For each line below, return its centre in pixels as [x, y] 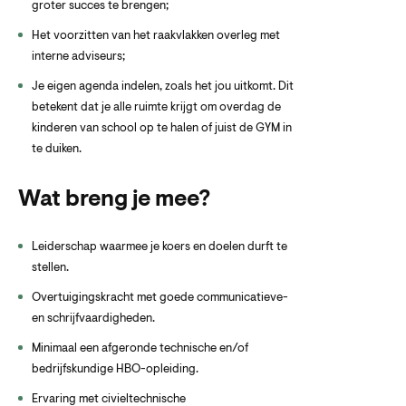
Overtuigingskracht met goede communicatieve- [160, 298]
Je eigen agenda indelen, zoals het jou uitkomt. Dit [163, 87]
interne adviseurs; [78, 57]
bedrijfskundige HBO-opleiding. [116, 369]
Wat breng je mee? [114, 200]
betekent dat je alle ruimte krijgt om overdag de [156, 107]
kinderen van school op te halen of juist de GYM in [162, 128]
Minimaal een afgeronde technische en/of [140, 348]
